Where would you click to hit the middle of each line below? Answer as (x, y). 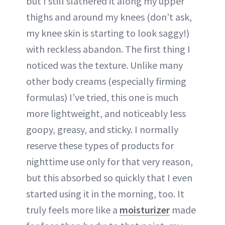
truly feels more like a (73, 210)
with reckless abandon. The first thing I (108, 49)
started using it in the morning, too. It (105, 194)
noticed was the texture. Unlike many (104, 65)
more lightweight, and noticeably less (106, 113)
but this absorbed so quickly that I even (109, 178)
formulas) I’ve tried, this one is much (102, 97)
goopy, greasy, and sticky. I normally (102, 129)
